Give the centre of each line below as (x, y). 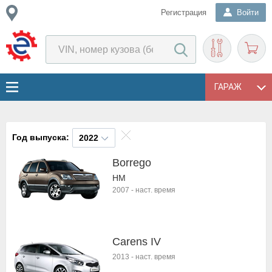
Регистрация (184, 12)
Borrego (132, 163)
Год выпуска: (41, 137)
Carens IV (137, 242)
